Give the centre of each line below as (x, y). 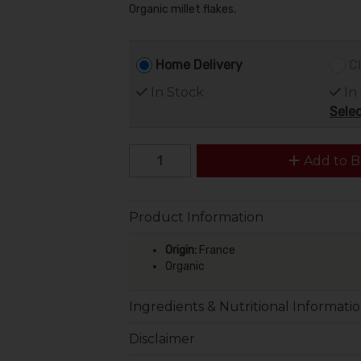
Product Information (196, 218)
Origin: (180, 250)
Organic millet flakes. (182, 9)
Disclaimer (162, 338)
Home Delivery (199, 64)
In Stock (176, 92)
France (216, 250)
